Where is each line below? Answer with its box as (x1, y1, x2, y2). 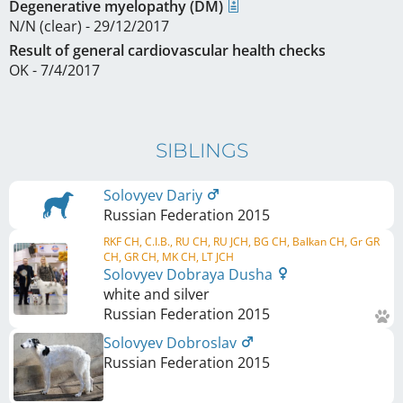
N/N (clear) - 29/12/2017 (9, 15, 169, 36)
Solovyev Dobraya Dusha (103, 264, 276, 284)
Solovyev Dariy (103, 184, 206, 205)
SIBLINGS (155, 138, 248, 163)
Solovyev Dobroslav (103, 332, 240, 353)
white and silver (103, 283, 210, 304)
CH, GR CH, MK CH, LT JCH (103, 248, 234, 264)
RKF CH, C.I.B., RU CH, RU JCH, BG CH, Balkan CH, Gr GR (103, 233, 380, 249)
